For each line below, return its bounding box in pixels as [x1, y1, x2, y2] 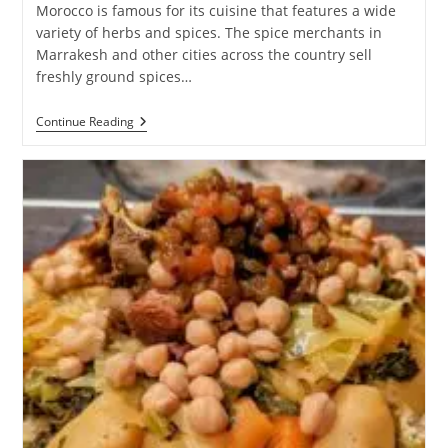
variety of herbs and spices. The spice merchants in [35, 22, 382, 42]
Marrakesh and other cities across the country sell [35, 44, 372, 64]
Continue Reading [35, 112, 134, 130]
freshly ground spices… [35, 66, 192, 86]
